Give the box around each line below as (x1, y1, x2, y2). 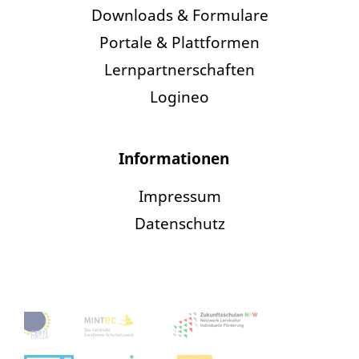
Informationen (118, 148, 229, 169)
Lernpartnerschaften (104, 59, 255, 80)
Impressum (138, 186, 221, 207)
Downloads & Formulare (91, 5, 268, 26)
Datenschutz (134, 213, 225, 234)
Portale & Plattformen (99, 32, 260, 53)
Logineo (150, 87, 209, 107)
